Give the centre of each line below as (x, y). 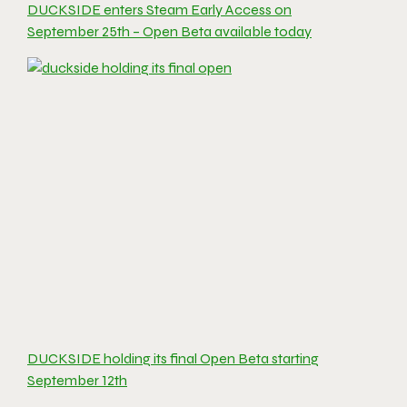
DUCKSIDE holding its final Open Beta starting (173, 359)
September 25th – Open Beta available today (169, 32)
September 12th (77, 381)
